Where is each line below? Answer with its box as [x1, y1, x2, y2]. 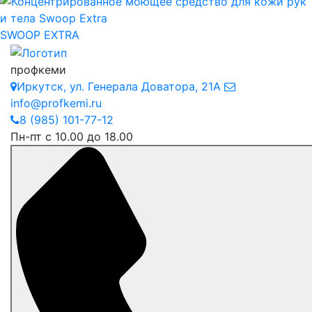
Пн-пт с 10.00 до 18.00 [10, 129, 133, 143]
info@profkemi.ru [10, 95, 102, 110]
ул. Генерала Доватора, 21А [70, 79, 221, 93]
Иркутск [17, 79, 63, 93]
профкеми [10, 62, 66, 77]
